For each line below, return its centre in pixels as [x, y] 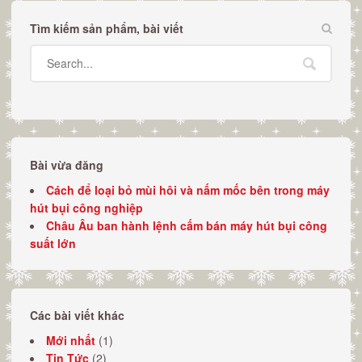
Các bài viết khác [77, 316]
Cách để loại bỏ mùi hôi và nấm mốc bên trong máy [187, 189]
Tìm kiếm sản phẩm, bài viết [106, 28]
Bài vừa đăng [66, 164]
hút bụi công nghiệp [86, 207]
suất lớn [53, 243]
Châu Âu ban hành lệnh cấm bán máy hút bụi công [186, 225]
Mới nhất [70, 341]
